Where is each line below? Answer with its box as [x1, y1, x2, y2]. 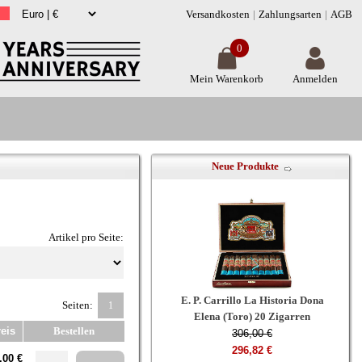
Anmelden [293, 73, 338, 85]
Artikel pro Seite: [48, 231, 124, 243]
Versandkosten [186, 8, 250, 20]
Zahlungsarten [259, 8, 322, 20]
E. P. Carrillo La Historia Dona [180, 294, 324, 307]
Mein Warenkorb [190, 73, 263, 85]
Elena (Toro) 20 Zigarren [194, 310, 310, 323]
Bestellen [51, 325, 97, 337]
